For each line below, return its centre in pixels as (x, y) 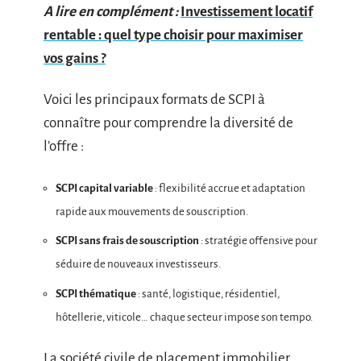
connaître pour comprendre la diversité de (168, 123)
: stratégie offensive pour (258, 241)
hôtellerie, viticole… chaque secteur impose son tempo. (184, 317)
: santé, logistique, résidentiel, (208, 293)
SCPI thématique (96, 293)
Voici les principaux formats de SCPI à (154, 100)
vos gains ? (75, 58)
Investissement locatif (247, 11)
